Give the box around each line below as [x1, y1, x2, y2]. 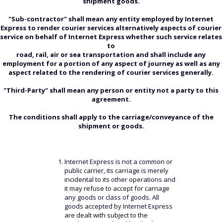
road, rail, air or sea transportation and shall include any [16, 50, 206, 59]
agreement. [91, 95, 131, 104]
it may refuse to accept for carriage [64, 184, 169, 193]
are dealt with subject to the [64, 211, 148, 220]
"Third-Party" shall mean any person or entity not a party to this [3, 86, 219, 95]
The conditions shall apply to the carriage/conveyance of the [8, 112, 214, 121]
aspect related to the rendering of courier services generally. [8, 68, 214, 77]
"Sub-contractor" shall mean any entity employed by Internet [8, 14, 214, 23]
